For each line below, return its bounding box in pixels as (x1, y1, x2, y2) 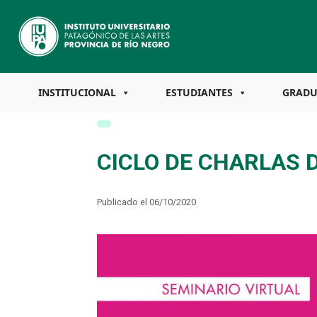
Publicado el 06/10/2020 (96, 196, 196, 207)
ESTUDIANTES (166, 86, 233, 99)
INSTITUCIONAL (38, 86, 116, 99)
